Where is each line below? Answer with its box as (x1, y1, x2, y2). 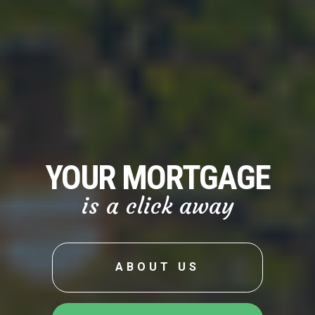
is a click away (81, 191, 234, 220)
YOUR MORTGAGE (45, 157, 270, 198)
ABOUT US (115, 260, 200, 274)
